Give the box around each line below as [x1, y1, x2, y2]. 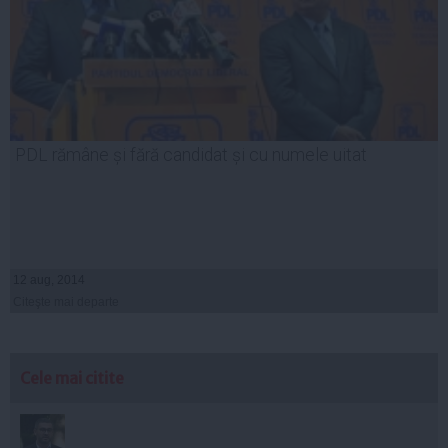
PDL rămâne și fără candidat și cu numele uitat [15, 145, 367, 166]
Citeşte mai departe [13, 295, 119, 310]
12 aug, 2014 [13, 273, 85, 288]
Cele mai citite [20, 368, 124, 389]
